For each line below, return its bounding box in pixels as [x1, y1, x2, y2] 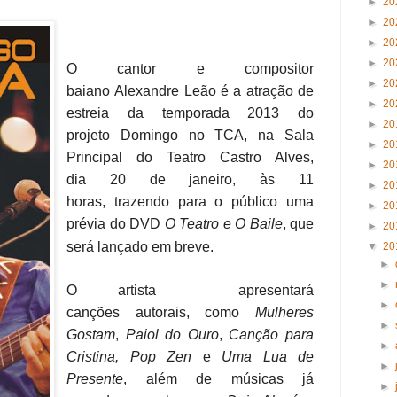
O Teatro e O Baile [164, 216, 283, 232]
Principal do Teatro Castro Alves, [66, 150, 314, 166]
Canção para [229, 327, 314, 343]
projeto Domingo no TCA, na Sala [66, 128, 314, 144]
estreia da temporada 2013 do [66, 105, 314, 121]
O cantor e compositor [66, 61, 314, 77]
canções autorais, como [66, 305, 255, 321]
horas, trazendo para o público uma [66, 194, 314, 210]
